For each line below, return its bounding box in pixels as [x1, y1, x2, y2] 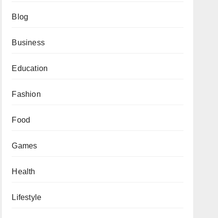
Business [12, 38, 45, 47]
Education [12, 64, 48, 73]
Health [12, 167, 36, 176]
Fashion [12, 90, 41, 98]
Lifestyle [12, 193, 42, 201]
